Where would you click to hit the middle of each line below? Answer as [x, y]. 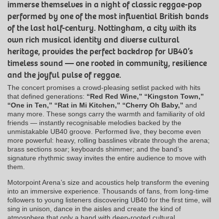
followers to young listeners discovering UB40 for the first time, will [109, 200]
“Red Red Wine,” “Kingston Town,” [145, 97]
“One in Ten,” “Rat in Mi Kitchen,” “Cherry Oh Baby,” [95, 105]
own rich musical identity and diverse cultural [93, 40]
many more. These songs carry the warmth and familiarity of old [106, 114]
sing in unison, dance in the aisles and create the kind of [94, 209]
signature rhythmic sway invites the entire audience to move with [107, 158]
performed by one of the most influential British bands [108, 17]
